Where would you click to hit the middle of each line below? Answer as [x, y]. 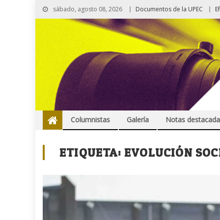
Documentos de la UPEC [169, 9]
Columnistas [90, 120]
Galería [138, 120]
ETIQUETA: [92, 153]
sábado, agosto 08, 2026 [87, 9]
